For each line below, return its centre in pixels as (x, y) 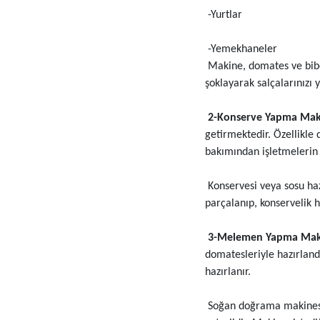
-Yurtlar (223, 15)
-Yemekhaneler (241, 50)
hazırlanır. (227, 272)
